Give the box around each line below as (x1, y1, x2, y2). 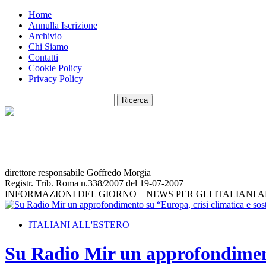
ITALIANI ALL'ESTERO (28, 220, 129, 230)
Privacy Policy (28, 74, 83, 84)
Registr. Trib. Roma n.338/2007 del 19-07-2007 (5, 178, 183, 188)
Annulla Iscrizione (28, 20, 97, 30)
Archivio (28, 31, 62, 41)
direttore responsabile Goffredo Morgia (5, 167, 151, 178)
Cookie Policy (28, 63, 82, 73)
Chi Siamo (28, 42, 68, 52)
